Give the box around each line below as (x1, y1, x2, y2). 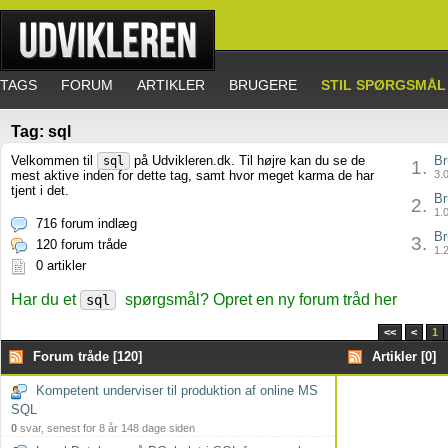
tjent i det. (11, 183, 69, 198)
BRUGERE (229, 77, 297, 93)
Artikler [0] (372, 349, 436, 364)
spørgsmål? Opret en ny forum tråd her (121, 291, 397, 308)
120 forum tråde (32, 237, 127, 252)
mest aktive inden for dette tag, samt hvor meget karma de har (11, 168, 374, 183)
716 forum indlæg (32, 216, 137, 231)
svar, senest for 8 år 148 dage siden (17, 422, 195, 434)
